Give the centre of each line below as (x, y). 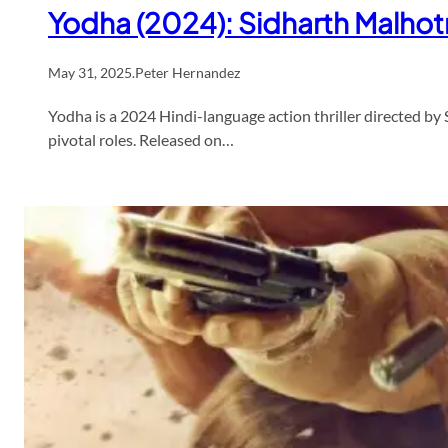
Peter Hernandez (187, 72)
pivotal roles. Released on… (141, 139)
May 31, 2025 (90, 72)
